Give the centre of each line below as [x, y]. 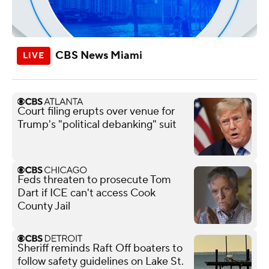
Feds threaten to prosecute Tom [94, 180]
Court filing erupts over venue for [96, 111]
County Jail [44, 206]
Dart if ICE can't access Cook [86, 193]
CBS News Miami [99, 55]
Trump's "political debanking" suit [97, 124]
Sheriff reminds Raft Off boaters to [100, 248]
